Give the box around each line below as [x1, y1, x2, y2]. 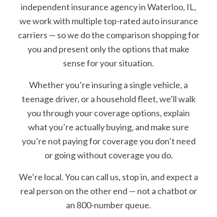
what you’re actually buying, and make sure [28, 122, 189, 132]
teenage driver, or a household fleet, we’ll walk [21, 93, 196, 104]
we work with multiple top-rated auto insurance [19, 15, 198, 26]
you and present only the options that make [28, 44, 189, 54]
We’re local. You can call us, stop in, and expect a [19, 171, 198, 182]
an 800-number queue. [66, 200, 151, 210]
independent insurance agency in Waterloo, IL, [21, 1, 196, 12]
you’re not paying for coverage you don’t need [21, 136, 196, 146]
